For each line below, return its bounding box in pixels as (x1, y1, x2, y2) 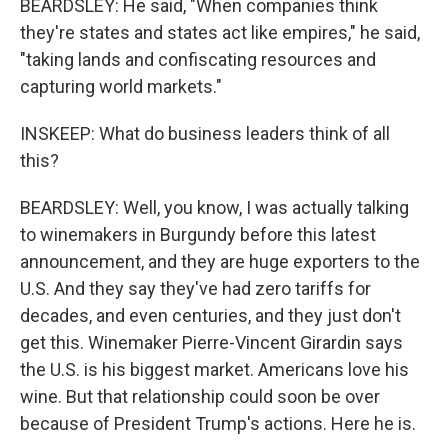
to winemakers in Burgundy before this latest (20, 224, 376, 245)
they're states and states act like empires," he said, (20, 22, 420, 43)
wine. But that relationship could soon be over (20, 386, 380, 407)
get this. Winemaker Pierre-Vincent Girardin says (20, 332, 403, 353)
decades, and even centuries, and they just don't (20, 305, 401, 326)
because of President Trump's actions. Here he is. (20, 413, 416, 434)
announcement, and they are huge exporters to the (20, 251, 420, 272)
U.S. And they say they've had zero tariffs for (20, 278, 371, 299)
